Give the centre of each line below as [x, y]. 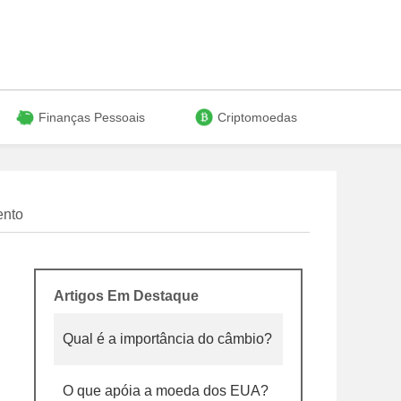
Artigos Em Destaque [126, 296]
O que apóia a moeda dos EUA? [166, 391]
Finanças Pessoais [92, 117]
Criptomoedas [257, 117]
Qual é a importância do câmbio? [167, 339]
